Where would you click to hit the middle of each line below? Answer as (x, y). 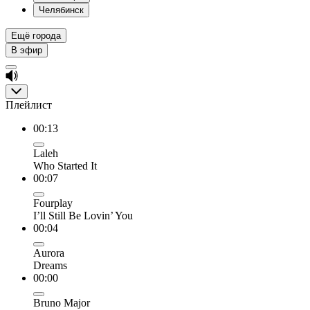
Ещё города (36, 36)
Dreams (50, 265)
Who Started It (65, 166)
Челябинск (61, 10)
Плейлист (29, 105)
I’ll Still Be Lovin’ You (83, 216)
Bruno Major (62, 303)
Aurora (49, 253)
